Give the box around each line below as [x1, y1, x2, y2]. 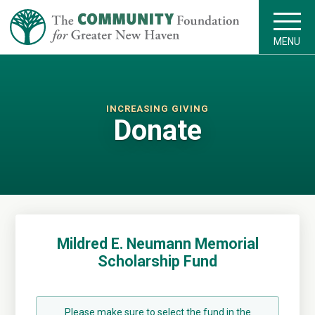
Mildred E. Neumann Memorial [56, 234, 259, 252]
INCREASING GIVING [105, 103, 209, 114]
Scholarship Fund [98, 252, 217, 270]
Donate [112, 114, 202, 147]
